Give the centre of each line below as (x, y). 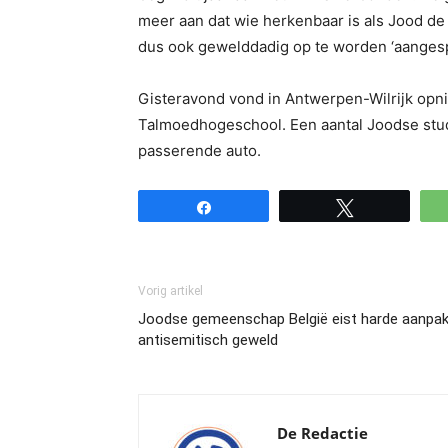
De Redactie (322, 433)
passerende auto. (199, 150)
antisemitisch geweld (208, 340)
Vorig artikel (170, 291)
